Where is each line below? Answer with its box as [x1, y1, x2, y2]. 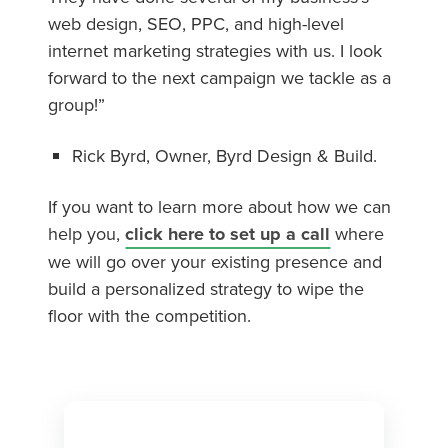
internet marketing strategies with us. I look [48, 37, 382, 63]
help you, [48, 220, 125, 246]
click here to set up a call [125, 220, 330, 247]
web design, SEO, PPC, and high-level [48, 10, 344, 36]
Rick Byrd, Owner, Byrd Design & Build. [72, 142, 377, 168]
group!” [48, 91, 105, 117]
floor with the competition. [48, 302, 256, 328]
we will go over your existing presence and [48, 248, 382, 274]
